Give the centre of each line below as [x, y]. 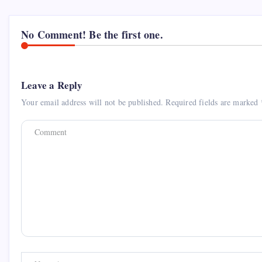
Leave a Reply [52, 85]
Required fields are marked [213, 102]
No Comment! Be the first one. [92, 34]
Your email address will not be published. [92, 102]
